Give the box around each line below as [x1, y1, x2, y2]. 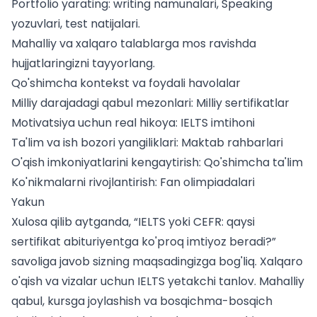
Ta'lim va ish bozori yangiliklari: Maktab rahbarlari [11, 134, 283, 151]
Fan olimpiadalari [160, 174, 255, 191]
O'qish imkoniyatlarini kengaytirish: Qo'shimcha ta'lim [11, 154, 303, 171]
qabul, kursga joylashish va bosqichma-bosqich [11, 293, 272, 310]
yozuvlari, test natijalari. [11, 16, 140, 33]
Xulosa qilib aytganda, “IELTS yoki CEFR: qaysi [11, 214, 255, 231]
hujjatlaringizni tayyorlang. [11, 55, 155, 72]
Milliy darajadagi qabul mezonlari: [11, 95, 196, 112]
